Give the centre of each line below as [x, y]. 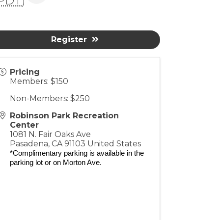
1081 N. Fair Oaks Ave [51, 134]
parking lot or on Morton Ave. [56, 163]
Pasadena [29, 144]
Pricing [25, 72]
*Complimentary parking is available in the [77, 153]
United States [114, 144]
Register [69, 40]
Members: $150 [40, 81]
